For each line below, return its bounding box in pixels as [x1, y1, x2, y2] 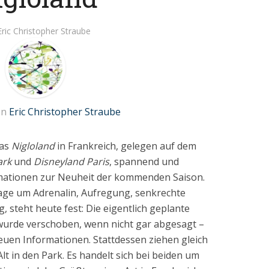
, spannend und [109, 155, 179, 168]
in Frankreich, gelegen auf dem [55, 139, 196, 153]
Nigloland [11, 139, 55, 153]
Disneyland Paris [34, 155, 109, 168]
